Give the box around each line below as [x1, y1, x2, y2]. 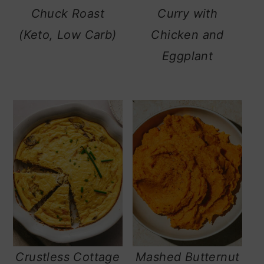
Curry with [157, 6, 218, 21]
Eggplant [162, 48, 213, 63]
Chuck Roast [31, 6, 105, 21]
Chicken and [151, 27, 224, 42]
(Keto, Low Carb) [19, 27, 117, 42]
